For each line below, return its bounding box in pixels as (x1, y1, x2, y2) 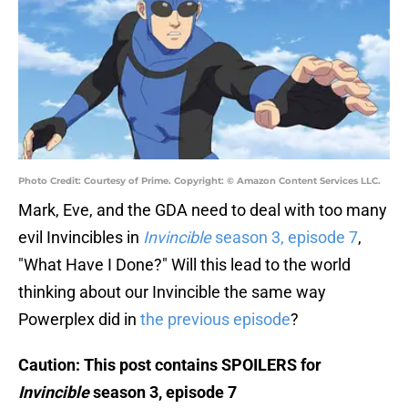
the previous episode (140, 310, 291, 330)
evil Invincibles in (18, 228, 143, 248)
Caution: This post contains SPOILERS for (18, 355, 321, 375)
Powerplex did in (18, 310, 140, 330)
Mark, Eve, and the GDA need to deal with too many (18, 200, 387, 220)
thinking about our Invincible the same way (18, 282, 326, 302)
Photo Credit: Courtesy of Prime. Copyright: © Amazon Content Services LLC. (18, 175, 381, 188)
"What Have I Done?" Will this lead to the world (18, 255, 351, 275)
